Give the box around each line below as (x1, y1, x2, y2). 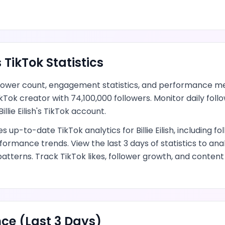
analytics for (83, 125, 136, 136)
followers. (112, 92, 152, 104)
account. (69, 105, 106, 117)
